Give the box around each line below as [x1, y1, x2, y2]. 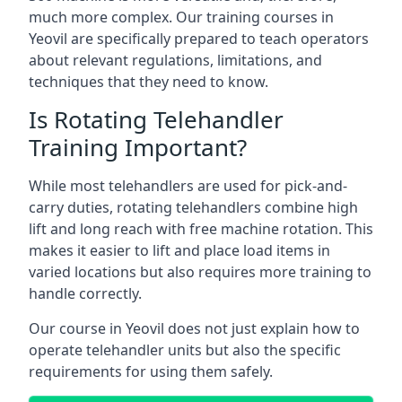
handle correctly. [29, 284, 142, 303]
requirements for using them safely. [29, 362, 273, 381]
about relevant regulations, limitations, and [29, 50, 322, 70]
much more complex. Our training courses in [29, 7, 334, 27]
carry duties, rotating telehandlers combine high [29, 197, 358, 217]
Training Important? [29, 131, 247, 163]
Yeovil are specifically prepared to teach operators [29, 29, 369, 48]
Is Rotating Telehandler [29, 103, 284, 135]
